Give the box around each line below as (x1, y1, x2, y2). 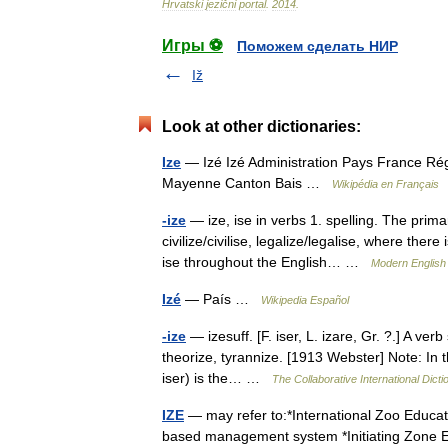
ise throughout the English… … (162, 254, 371, 270)
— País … (181, 291, 261, 307)
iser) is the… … (162, 370, 272, 386)
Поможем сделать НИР (237, 38, 398, 54)
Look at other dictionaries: (162, 118, 361, 135)
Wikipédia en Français (332, 178, 439, 190)
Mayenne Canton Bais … (162, 175, 332, 191)
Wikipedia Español (261, 294, 349, 306)
